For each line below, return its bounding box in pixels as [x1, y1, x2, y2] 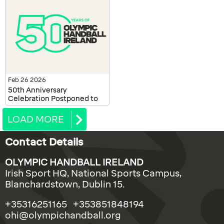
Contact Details [5, 136, 83, 148]
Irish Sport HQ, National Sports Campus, [5, 168, 181, 179]
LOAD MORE [7, 113, 64, 125]
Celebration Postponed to [8, 94, 98, 103]
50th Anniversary [8, 86, 67, 95]
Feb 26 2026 [8, 76, 46, 84]
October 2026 [8, 103, 56, 112]
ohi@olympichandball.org [5, 210, 121, 221]
